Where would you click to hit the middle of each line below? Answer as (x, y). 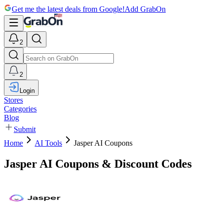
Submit (25, 129)
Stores (13, 100)
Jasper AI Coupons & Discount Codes (98, 164)
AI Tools (48, 143)
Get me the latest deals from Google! (68, 9)
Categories (20, 109)
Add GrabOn (145, 9)
